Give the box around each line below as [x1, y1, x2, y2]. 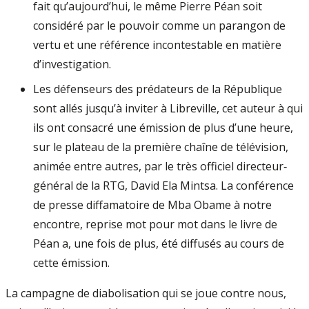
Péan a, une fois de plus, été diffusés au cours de [33, 236, 284, 251]
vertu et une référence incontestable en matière [33, 37, 281, 52]
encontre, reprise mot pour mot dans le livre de [33, 217, 277, 232]
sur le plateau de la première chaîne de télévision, [33, 139, 288, 154]
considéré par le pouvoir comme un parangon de [33, 18, 286, 33]
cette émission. [33, 255, 110, 270]
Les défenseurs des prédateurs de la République [33, 81, 282, 97]
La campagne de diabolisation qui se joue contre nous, [6, 286, 286, 301]
